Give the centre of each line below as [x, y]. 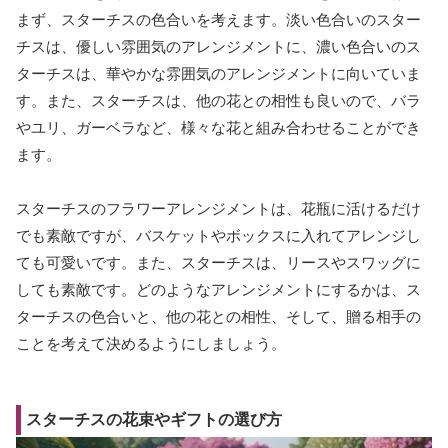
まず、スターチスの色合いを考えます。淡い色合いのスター [218, 20]
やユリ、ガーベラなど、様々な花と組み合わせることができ [218, 128]
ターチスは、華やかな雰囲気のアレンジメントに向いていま [218, 74]
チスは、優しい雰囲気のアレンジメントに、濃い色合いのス [218, 47]
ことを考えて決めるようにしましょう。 [151, 344]
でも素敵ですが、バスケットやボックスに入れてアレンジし [218, 236]
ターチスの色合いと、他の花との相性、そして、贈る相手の [218, 317]
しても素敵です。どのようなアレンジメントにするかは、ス [218, 290]
